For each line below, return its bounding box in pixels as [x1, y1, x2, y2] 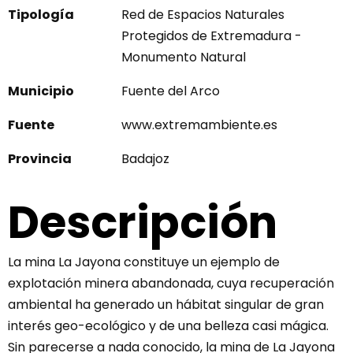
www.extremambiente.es [121, 115, 277, 134]
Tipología [8, 5, 74, 24]
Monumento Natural [121, 47, 246, 66]
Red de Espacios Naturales [121, 5, 284, 24]
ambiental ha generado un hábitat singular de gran [8, 295, 324, 314]
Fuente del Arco [121, 81, 220, 100]
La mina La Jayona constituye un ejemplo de [8, 252, 280, 271]
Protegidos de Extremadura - [121, 26, 302, 45]
